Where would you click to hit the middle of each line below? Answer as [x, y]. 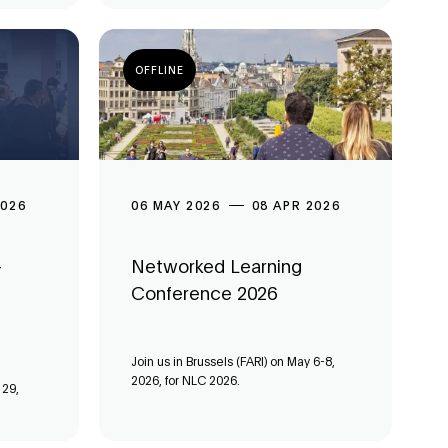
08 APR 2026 [296, 205]
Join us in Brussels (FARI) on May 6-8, [233, 361]
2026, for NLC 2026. [185, 380]
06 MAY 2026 [176, 205]
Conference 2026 [204, 293]
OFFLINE [159, 69]
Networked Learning [216, 266]
